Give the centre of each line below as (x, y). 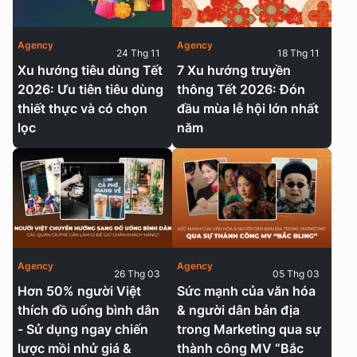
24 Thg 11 (138, 53)
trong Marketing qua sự (249, 329)
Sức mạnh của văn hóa (246, 290)
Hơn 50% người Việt (79, 290)
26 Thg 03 (137, 273)
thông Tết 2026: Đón (241, 89)
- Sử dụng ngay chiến (83, 329)
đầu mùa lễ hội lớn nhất (248, 108)
